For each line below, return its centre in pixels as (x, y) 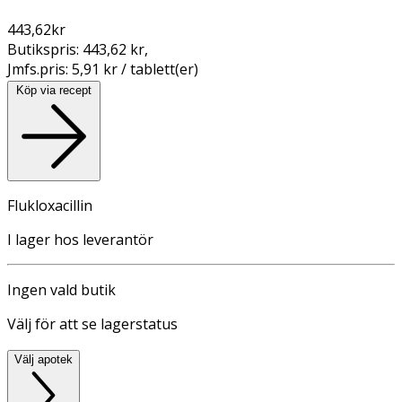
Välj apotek (44, 359)
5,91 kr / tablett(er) (135, 69)
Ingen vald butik (61, 289)
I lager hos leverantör (80, 239)
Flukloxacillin (50, 205)
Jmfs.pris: (39, 69)
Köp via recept (54, 90)
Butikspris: (45, 49)
